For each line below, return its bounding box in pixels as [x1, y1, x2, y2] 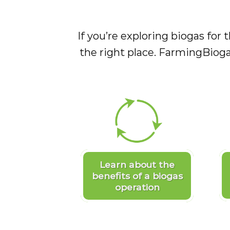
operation [114, 181, 160, 193]
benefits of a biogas [91, 170, 183, 181]
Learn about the [100, 159, 175, 170]
